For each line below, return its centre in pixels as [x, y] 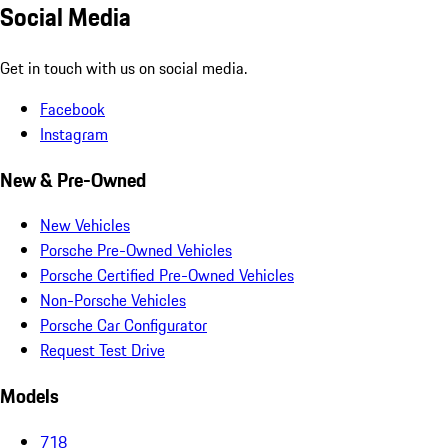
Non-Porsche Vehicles [113, 300]
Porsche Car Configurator [123, 325]
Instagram [74, 133]
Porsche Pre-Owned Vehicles [136, 250]
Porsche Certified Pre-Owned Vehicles [167, 275]
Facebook [72, 108]
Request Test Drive [102, 350]
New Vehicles [85, 225]
